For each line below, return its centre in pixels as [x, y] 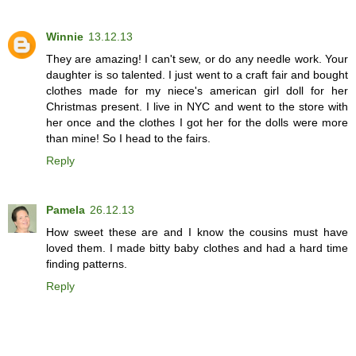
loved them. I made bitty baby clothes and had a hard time [197, 248]
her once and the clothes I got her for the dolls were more [197, 122]
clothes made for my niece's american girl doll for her [197, 90]
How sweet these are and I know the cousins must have [197, 232]
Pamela [66, 209]
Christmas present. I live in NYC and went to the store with [197, 106]
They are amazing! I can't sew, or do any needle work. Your [197, 58]
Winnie [65, 36]
